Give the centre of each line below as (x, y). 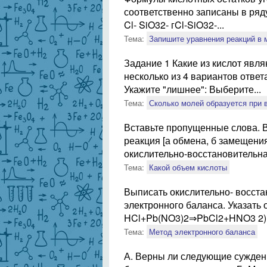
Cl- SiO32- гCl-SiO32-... (174, 25)
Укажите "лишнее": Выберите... (193, 89)
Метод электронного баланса (202, 232)
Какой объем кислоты (188, 167)
